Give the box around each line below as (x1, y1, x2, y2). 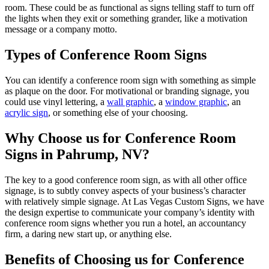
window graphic (165, 97, 227, 107)
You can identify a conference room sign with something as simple (5, 75, 256, 86)
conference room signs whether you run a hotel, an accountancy (5, 217, 246, 228)
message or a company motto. (5, 24, 117, 35)
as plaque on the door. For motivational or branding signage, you (5, 86, 249, 97)
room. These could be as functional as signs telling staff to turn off (5, 2, 254, 13)
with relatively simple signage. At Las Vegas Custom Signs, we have (5, 196, 264, 207)
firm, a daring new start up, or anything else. (5, 228, 172, 239)
